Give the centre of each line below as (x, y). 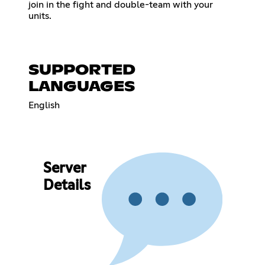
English (44, 105)
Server (64, 169)
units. (40, 16)
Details (67, 186)
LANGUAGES (82, 87)
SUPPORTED (82, 70)
